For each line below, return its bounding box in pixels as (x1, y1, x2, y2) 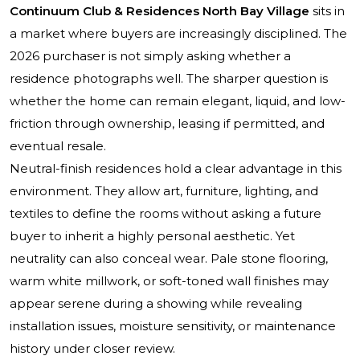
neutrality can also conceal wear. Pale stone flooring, (10, 251, 328, 267)
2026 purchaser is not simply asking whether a (10, 48, 291, 64)
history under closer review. (10, 341, 175, 357)
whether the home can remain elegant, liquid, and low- (10, 93, 346, 109)
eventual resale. (10, 138, 106, 154)
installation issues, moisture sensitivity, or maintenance (10, 318, 336, 334)
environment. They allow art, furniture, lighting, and (10, 183, 318, 199)
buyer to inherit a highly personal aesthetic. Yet (10, 228, 295, 244)
